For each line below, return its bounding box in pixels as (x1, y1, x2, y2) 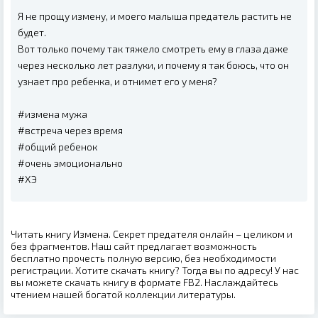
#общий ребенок (18, 140, 97, 153)
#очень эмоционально (18, 156, 123, 169)
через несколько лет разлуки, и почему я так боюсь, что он (18, 58, 289, 71)
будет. (18, 26, 46, 38)
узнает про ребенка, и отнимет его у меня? (18, 75, 217, 87)
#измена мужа (18, 107, 87, 120)
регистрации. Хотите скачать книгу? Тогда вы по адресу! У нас (11, 263, 299, 276)
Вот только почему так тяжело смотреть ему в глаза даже (18, 42, 288, 55)
